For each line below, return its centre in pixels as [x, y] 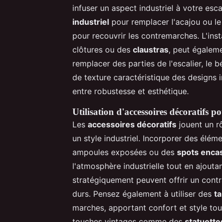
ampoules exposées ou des [125, 152]
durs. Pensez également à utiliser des [143, 194]
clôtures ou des [103, 49]
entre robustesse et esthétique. [131, 91]
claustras [151, 49]
